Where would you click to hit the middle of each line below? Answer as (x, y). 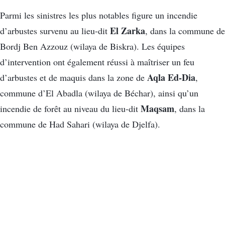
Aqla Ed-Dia (171, 78)
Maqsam (157, 109)
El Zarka (128, 31)
